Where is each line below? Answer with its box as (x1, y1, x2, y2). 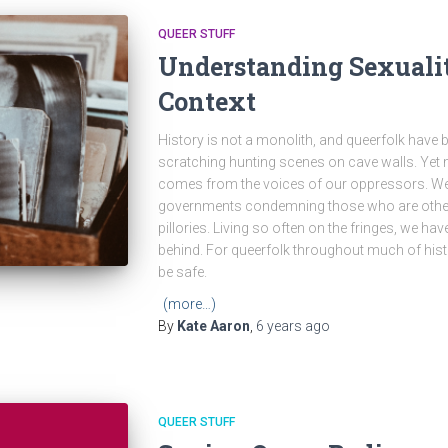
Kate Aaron (176, 318, 250, 334)
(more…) (162, 296, 216, 312)
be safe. (157, 264, 207, 280)
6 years (255, 318, 302, 334)
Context (157, 85, 256, 118)
